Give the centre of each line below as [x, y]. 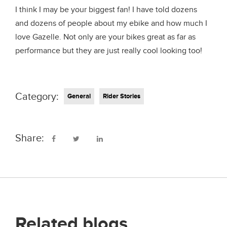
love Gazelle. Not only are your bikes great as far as [105, 37]
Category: [37, 97]
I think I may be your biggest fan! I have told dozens [106, 9]
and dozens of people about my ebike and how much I [111, 23]
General [79, 96]
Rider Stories [122, 96]
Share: [30, 138]
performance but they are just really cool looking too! [109, 50]
